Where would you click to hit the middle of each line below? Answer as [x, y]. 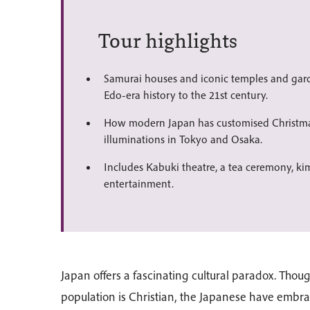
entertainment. [139, 183]
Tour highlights [168, 41]
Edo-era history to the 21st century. [186, 95]
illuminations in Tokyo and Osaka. [183, 139]
